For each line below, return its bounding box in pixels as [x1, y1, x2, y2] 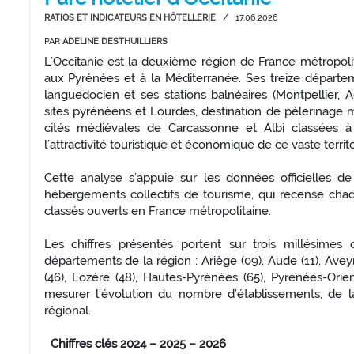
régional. [43, 303, 91, 318]
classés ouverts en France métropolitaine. [43, 204, 271, 219]
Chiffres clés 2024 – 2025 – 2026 [50, 337, 226, 352]
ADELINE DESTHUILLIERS [62, 36, 168, 47]
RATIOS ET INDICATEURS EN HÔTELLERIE [43, 13, 216, 24]
